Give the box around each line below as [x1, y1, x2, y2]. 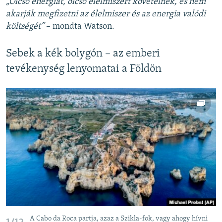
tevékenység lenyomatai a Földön [6, 63, 162, 75]
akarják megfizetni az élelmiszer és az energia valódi [6, 9, 206, 19]
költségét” [6, 22, 46, 32]
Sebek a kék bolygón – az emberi [6, 48, 160, 60]
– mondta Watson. [46, 22, 114, 32]
